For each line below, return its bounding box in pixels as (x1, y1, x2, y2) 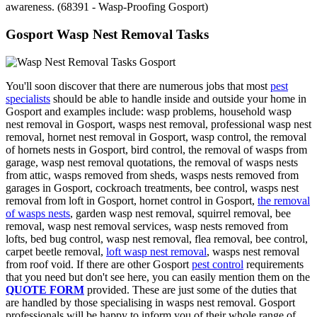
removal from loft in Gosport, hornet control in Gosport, (6, 194, 258, 207)
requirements (243, 258, 304, 270)
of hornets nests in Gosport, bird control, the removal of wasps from (6, 143, 307, 156)
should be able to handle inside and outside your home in (50, 92, 306, 105)
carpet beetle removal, (6, 245, 106, 258)
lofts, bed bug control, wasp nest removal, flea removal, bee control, (6, 232, 308, 245)
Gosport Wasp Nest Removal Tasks (6, 27, 209, 42)
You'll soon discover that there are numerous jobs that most (6, 79, 270, 92)
